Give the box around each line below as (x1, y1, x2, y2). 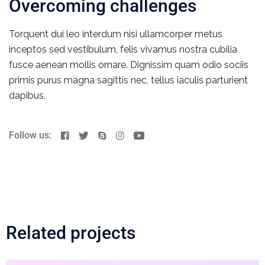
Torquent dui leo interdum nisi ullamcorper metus (9, 28, 222, 40)
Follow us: (9, 129, 54, 141)
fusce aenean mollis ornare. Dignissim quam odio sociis (9, 59, 248, 71)
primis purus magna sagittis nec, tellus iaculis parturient (9, 75, 248, 86)
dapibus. (9, 90, 46, 102)
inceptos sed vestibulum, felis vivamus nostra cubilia (9, 44, 237, 56)
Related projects (6, 222, 135, 244)
